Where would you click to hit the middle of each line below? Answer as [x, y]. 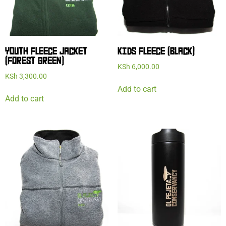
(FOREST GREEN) [35, 62]
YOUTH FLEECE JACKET [46, 52]
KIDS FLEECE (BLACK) [156, 52]
